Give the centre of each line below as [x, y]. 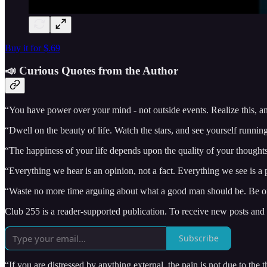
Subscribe [199, 238]
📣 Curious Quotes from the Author [91, 71]
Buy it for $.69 [32, 48]
